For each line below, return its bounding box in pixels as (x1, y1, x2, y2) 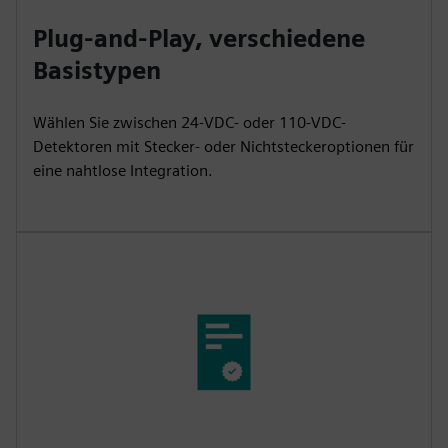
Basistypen (33, 56, 161, 86)
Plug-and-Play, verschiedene (33, 24, 365, 54)
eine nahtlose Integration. (33, 161, 213, 181)
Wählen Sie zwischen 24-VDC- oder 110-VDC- (33, 113, 346, 133)
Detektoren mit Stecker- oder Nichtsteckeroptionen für (33, 137, 414, 157)
